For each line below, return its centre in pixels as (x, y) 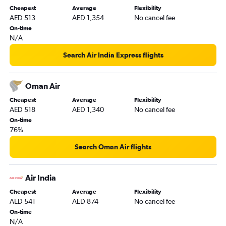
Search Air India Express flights (113, 55)
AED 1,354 (88, 17)
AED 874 (85, 201)
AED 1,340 (88, 109)
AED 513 (22, 17)
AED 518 (22, 109)
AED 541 (22, 201)
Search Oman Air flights (113, 147)
